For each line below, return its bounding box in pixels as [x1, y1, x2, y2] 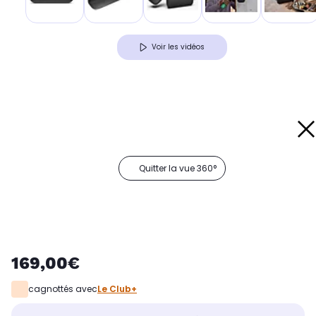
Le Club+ [97, 283, 137, 296]
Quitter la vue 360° [139, 162, 217, 175]
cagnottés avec [28, 283, 97, 296]
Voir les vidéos [152, 42, 205, 53]
